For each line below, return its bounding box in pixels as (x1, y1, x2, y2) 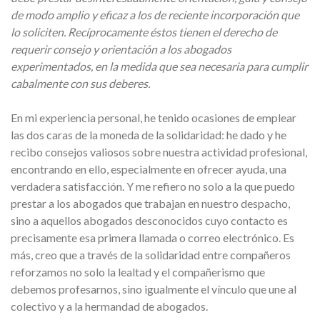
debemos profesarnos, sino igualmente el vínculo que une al (11, 282, 296, 296)
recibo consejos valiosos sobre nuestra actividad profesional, (11, 145, 307, 159)
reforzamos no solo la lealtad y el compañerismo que (11, 265, 265, 279)
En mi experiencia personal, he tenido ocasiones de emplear (11, 111, 296, 124)
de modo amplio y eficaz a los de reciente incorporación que (11, 8, 299, 21)
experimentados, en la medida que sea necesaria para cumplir (11, 59, 308, 73)
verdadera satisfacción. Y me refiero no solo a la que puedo (11, 179, 295, 193)
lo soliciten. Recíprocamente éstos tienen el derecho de (11, 25, 277, 39)
